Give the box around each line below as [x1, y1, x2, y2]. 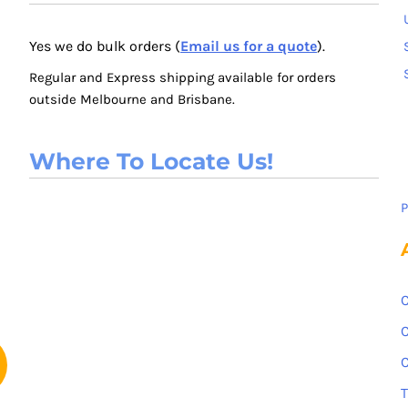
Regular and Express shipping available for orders [28, 68, 336, 86]
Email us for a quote [179, 36, 317, 55]
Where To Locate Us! [28, 147, 273, 175]
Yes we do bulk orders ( [28, 36, 180, 55]
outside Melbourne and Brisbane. [28, 90, 235, 107]
